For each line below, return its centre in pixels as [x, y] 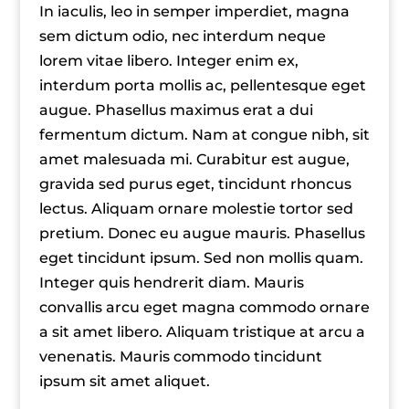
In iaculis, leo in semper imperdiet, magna [194, 11]
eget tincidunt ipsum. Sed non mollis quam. [201, 258]
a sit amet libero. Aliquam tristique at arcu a [202, 332]
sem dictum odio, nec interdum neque [182, 36]
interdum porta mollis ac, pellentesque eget [202, 85]
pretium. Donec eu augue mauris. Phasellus [202, 233]
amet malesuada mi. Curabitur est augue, [194, 159]
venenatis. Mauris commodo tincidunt [180, 357]
